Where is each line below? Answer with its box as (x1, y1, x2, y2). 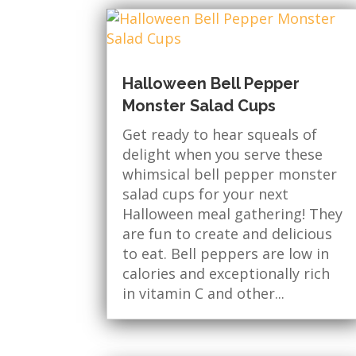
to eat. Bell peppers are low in (122, 244, 330, 264)
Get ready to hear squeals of (122, 125, 318, 145)
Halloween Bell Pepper (122, 74, 300, 94)
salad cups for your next (122, 184, 289, 204)
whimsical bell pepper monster (122, 164, 338, 184)
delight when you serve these (122, 145, 323, 164)
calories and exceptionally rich (122, 264, 331, 284)
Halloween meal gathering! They (122, 204, 343, 224)
